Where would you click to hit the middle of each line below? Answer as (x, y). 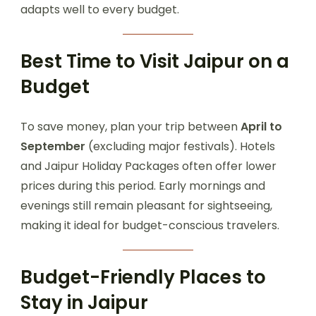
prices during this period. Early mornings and (143, 186)
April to (261, 127)
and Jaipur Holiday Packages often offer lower (148, 166)
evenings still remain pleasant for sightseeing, (146, 206)
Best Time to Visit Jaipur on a (155, 62)
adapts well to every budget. (100, 10)
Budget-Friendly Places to (143, 278)
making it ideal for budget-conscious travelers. (150, 226)
